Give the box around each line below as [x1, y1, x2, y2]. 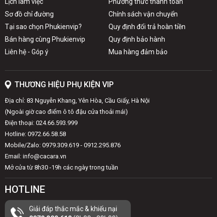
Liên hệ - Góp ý [5, 48, 48, 56]
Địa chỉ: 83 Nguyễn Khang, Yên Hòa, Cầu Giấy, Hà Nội [5, 97, 150, 104]
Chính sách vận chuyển [108, 10, 178, 18]
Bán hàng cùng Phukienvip [5, 35, 85, 43]
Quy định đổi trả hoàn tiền [108, 23, 186, 31]
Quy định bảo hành [108, 35, 165, 43]
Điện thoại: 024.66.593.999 [5, 119, 77, 126]
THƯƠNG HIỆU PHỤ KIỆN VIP [15, 80, 114, 89]
